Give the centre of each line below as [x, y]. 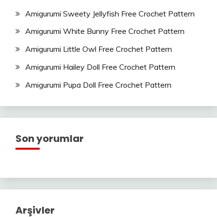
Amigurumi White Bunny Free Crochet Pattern [105, 31]
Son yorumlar [50, 138]
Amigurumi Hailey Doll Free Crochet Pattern [100, 67]
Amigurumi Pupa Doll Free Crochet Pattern [98, 85]
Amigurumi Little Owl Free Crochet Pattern [99, 49]
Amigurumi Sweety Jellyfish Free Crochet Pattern [110, 13]
